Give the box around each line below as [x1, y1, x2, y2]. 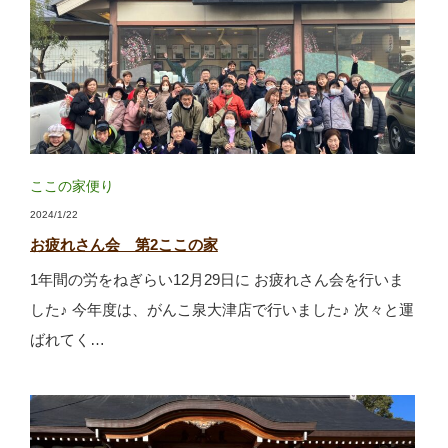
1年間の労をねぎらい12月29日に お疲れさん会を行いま [29, 271, 404, 289]
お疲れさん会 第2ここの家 [29, 236, 218, 254]
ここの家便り [29, 178, 114, 195]
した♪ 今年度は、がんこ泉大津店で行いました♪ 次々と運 [29, 301, 414, 319]
